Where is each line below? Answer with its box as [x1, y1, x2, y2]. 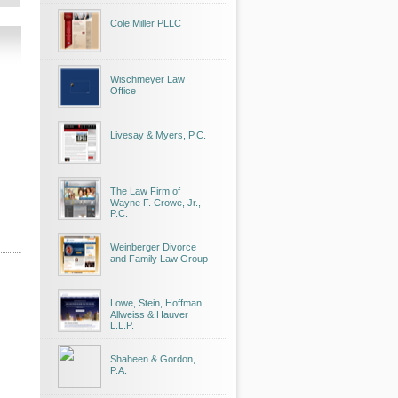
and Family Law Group [110, 253, 208, 264]
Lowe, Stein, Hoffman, [110, 298, 204, 308]
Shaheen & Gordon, [110, 354, 195, 364]
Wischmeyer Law [110, 74, 185, 84]
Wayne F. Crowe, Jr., [110, 197, 201, 208]
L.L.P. [110, 320, 134, 330]
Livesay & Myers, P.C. [110, 130, 206, 140]
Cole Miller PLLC [110, 18, 181, 28]
